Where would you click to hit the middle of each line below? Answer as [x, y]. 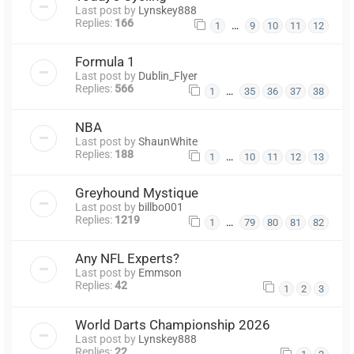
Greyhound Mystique [137, 193]
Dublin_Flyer [168, 75]
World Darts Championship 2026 [173, 324]
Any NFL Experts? [127, 259]
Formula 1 [105, 61]
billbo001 [161, 207]
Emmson [160, 273]
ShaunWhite [168, 141]
